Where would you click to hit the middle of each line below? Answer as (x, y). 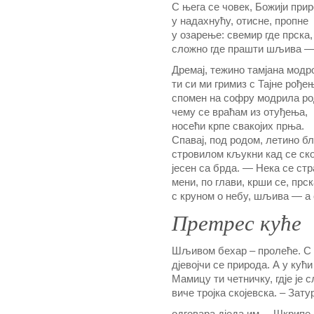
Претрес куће (237, 223)
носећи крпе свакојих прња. (238, 126)
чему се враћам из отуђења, (240, 112)
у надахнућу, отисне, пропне (240, 21)
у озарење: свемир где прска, (242, 35)
